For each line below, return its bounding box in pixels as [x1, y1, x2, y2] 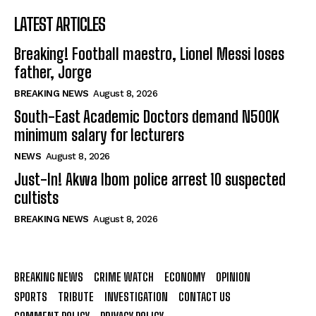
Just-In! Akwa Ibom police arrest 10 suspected [14, 170, 286, 190]
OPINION [216, 270, 250, 284]
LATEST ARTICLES [14, 14, 105, 35]
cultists [14, 188, 59, 208]
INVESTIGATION [104, 290, 168, 304]
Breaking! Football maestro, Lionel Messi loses [14, 44, 284, 64]
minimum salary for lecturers [14, 126, 184, 145]
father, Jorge [14, 63, 95, 83]
